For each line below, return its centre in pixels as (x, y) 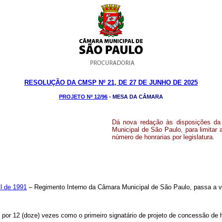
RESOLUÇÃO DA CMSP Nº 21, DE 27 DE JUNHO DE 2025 (111, 83)
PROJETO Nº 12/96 (83, 97)
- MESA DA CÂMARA (135, 97)
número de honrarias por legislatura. (163, 137)
